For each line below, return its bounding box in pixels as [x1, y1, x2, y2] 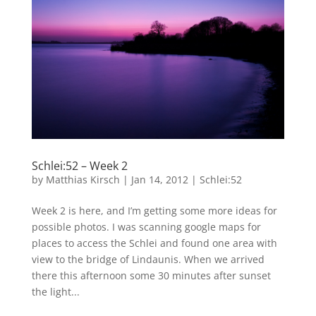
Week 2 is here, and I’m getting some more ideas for [31, 204, 277, 218]
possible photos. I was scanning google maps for [31, 220, 261, 234]
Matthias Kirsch [45, 173, 120, 187]
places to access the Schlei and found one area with [31, 236, 277, 250]
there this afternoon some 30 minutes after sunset [31, 269, 271, 283]
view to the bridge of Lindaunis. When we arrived [31, 253, 265, 267]
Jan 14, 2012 [130, 173, 188, 187]
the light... [31, 285, 80, 299]
